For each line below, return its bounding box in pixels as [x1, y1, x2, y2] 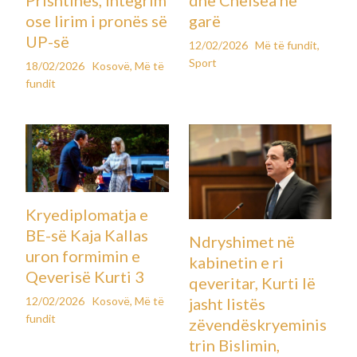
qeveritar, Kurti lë [188, 273, 316, 293]
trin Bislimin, [188, 335, 280, 355]
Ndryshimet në [188, 232, 295, 252]
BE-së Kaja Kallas [25, 225, 149, 245]
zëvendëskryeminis [188, 315, 327, 335]
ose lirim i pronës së [25, 10, 168, 30]
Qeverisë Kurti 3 [25, 266, 145, 286]
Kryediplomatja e [25, 204, 149, 224]
